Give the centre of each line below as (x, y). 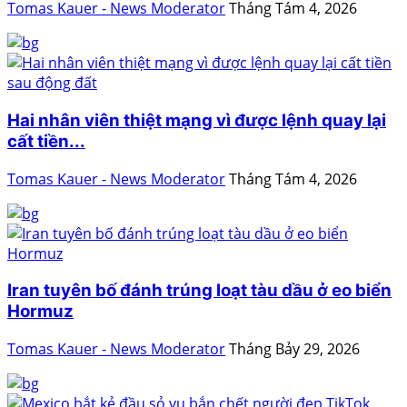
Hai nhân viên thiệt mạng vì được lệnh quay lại (197, 121)
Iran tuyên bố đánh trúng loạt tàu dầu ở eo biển (199, 291)
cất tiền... (46, 142)
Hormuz (40, 312)
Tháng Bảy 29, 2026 (294, 349)
